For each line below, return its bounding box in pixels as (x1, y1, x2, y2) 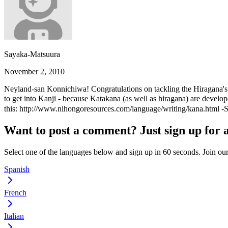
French (4, 188, 26, 197)
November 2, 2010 (4, 67, 65, 76)
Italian (4, 211, 24, 220)
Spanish (4, 164, 30, 174)
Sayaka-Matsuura (4, 49, 60, 59)
